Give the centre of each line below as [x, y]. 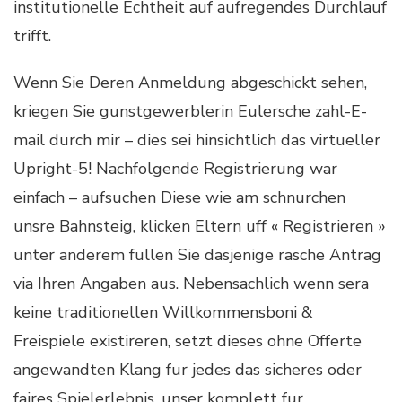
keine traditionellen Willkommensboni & [163, 312]
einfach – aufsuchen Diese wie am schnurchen [179, 197]
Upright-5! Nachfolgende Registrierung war [175, 168]
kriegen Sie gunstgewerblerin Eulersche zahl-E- [190, 111]
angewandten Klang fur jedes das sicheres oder [188, 369]
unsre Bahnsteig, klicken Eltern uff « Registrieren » [200, 226]
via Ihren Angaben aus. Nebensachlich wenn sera [191, 283]
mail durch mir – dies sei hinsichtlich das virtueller [197, 140]
